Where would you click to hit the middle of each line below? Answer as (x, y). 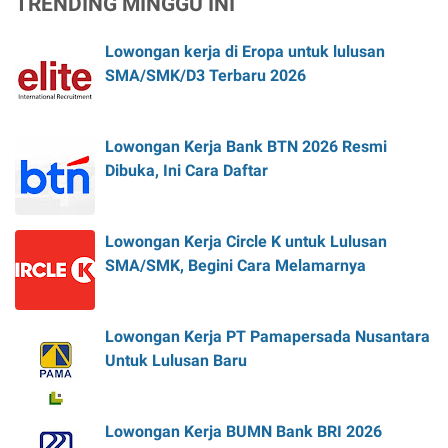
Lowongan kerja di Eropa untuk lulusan (245, 51)
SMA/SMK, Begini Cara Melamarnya (235, 265)
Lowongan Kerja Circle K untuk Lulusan (246, 241)
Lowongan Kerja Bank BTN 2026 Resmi (246, 146)
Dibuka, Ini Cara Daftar (186, 170)
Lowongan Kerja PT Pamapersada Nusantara (267, 336)
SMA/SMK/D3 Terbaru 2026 (205, 75)
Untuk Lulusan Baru (176, 360)
